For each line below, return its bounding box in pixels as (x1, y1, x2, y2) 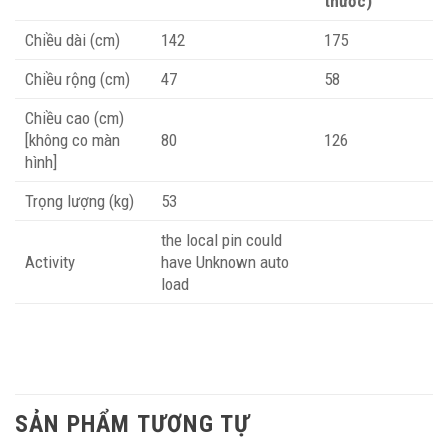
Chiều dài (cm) (25, 30, 120, 51)
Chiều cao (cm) (25, 108, 124, 129)
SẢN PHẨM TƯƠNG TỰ (15, 410, 251, 439)
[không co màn (25, 130, 120, 151)
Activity (25, 252, 75, 273)
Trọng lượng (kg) (25, 191, 134, 212)
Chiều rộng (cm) (25, 69, 130, 90)
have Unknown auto (160, 252, 289, 273)
